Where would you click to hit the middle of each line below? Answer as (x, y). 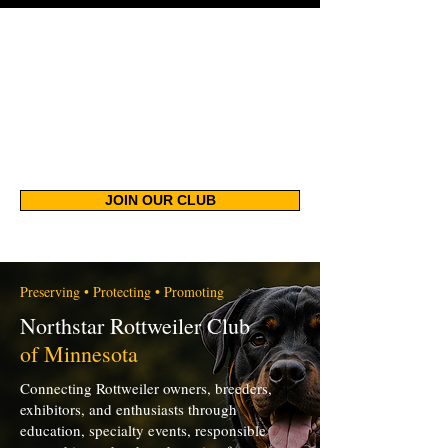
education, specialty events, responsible (143, 430)
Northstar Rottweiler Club (135, 325)
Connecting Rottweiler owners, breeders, (146, 388)
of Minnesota (79, 353)
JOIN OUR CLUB (160, 200)
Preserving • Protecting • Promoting (122, 291)
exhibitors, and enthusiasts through (128, 409)
